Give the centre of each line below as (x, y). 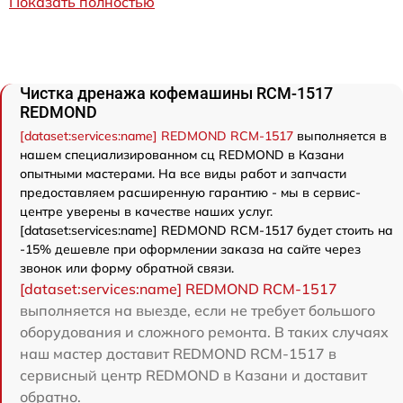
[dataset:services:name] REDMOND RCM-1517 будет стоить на (206, 231)
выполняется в (340, 136)
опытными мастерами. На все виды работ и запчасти (183, 174)
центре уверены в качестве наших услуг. (146, 212)
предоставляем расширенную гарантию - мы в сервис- (190, 193)
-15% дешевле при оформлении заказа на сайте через (190, 250)
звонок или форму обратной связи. (127, 269)
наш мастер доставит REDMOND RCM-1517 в (178, 354)
